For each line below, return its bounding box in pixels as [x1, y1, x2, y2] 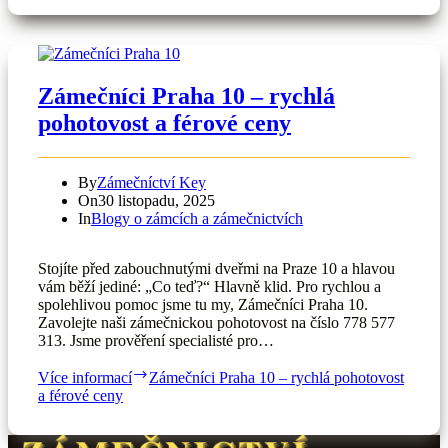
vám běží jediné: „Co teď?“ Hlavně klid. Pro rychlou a [38, 278, 381, 296]
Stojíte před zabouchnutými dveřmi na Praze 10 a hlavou [38, 260, 395, 278]
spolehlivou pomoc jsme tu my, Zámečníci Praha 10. [38, 296, 372, 314]
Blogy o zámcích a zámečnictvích [91, 210, 303, 228]
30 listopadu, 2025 [98, 192, 215, 210]
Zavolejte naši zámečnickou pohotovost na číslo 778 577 [38, 314, 395, 332]
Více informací [38, 369, 132, 387]
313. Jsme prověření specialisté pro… [38, 332, 274, 350]
